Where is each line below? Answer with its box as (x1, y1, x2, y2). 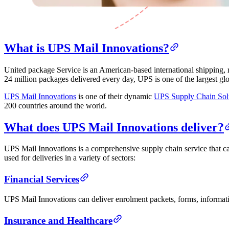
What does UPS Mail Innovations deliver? (4, 120, 224, 134)
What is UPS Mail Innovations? (4, 41, 169, 55)
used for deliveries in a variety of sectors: (4, 153, 135, 163)
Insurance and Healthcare (4, 215, 112, 226)
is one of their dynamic (76, 91, 154, 101)
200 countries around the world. (4, 101, 107, 110)
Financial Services (4, 174, 79, 185)
